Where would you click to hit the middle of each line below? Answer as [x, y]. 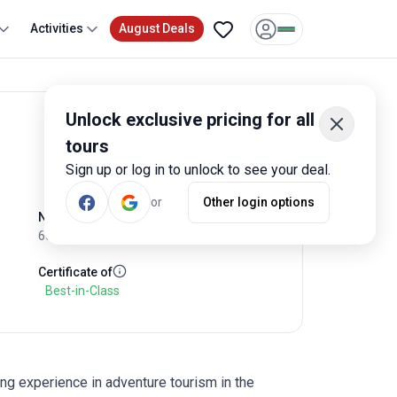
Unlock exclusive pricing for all [190, 120]
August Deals [157, 28]
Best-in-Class [82, 291]
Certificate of [75, 272]
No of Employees [88, 217]
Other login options [258, 202]
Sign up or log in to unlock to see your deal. [198, 170]
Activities [57, 28]
